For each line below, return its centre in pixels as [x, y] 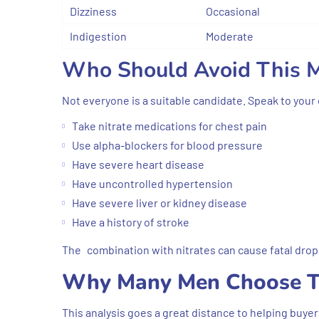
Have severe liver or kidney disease [159, 202]
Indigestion [98, 36]
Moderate [230, 36]
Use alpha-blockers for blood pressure [167, 145]
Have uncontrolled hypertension [152, 183]
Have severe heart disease [138, 164]
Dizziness [93, 11]
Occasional [233, 11]
